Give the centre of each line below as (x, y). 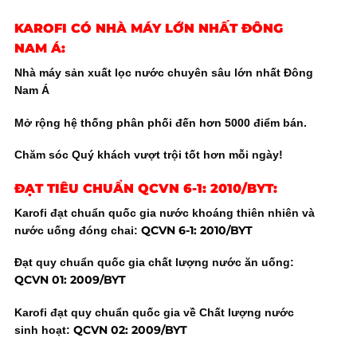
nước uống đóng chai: (77, 230)
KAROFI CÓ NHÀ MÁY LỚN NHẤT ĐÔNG (148, 28)
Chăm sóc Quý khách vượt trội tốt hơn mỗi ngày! (148, 155)
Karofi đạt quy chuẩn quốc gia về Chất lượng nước (154, 312)
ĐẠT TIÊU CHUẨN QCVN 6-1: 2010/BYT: (145, 188)
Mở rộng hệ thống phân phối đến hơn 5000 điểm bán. (160, 122)
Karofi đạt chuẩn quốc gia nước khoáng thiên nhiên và (164, 212)
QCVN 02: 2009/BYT (130, 330)
